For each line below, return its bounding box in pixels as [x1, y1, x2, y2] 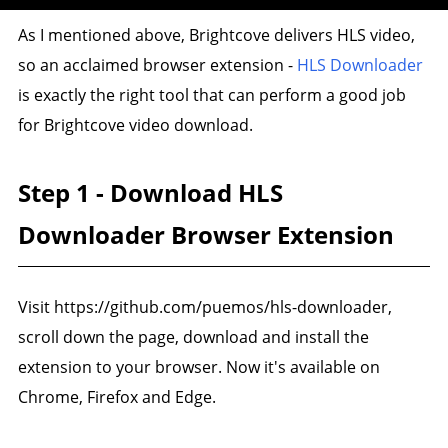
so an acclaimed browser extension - [17, 54, 297, 77]
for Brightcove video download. [17, 114, 253, 137]
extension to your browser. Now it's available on [17, 356, 380, 379]
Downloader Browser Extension [17, 218, 394, 252]
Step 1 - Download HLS [17, 176, 283, 210]
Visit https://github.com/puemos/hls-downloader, [17, 296, 392, 319]
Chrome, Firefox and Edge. [17, 386, 216, 409]
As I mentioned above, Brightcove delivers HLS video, [17, 24, 415, 47]
